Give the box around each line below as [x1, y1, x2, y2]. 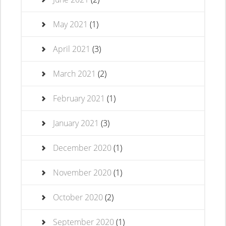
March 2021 [53, 68, 96, 79]
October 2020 [53, 192, 103, 203]
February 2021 [53, 93, 105, 104]
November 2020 [53, 167, 112, 178]
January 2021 [53, 118, 99, 129]
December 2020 [53, 142, 112, 153]
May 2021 [53, 19, 88, 30]
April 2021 [53, 43, 91, 54]
